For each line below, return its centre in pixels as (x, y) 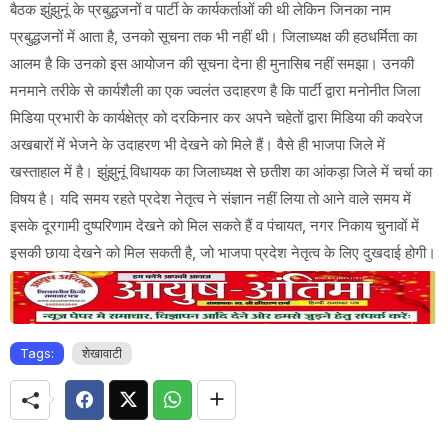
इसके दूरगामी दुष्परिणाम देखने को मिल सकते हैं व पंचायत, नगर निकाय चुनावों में (214, 226)
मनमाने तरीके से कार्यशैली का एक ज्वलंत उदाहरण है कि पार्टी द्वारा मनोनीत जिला (215, 91)
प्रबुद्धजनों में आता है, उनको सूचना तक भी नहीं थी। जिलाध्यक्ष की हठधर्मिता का (213, 37)
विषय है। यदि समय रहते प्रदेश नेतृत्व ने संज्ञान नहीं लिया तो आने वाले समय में (210, 199)
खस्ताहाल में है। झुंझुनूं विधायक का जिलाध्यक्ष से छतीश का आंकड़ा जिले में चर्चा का (221, 172)
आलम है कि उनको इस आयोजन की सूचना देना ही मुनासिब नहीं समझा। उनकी (212, 64)
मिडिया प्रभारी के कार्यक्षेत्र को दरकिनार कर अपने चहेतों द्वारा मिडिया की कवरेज (216, 118)
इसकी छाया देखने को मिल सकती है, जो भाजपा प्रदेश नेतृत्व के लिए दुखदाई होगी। (223, 253)
